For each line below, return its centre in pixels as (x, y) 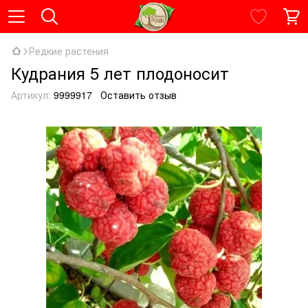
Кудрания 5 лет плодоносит (120, 73)
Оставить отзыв (139, 95)
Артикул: (31, 95)
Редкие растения (69, 51)
